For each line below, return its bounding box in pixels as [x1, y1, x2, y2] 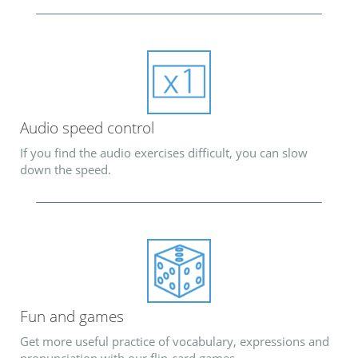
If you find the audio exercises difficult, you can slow [20, 144, 308, 161]
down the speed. [20, 161, 111, 177]
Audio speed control [20, 117, 154, 138]
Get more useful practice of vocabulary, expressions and [20, 332, 329, 349]
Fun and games [20, 306, 124, 327]
